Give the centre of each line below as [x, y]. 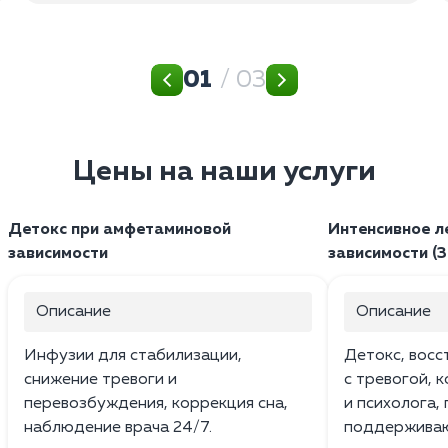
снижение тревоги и [100, 379]
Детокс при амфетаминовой [119, 229]
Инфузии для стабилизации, [133, 355]
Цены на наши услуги [224, 171]
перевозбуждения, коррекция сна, [156, 403]
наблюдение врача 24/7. [118, 427]
